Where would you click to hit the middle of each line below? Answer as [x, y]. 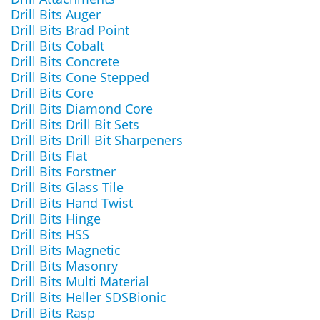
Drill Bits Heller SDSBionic [89, 297]
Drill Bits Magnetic [66, 250]
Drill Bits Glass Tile [67, 187]
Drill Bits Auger [56, 14]
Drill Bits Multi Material [80, 281]
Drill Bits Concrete [65, 61]
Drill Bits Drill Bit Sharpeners [97, 140]
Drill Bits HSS [50, 234]
